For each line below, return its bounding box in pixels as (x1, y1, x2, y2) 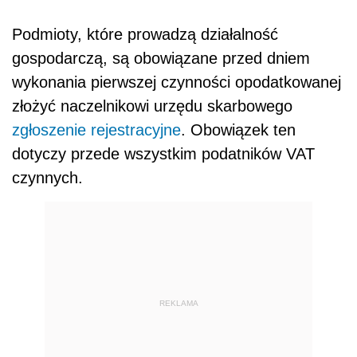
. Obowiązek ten (181, 121, 296, 139)
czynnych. (12, 169, 83, 187)
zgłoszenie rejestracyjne (12, 121, 181, 139)
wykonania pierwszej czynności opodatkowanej (12, 73, 341, 92)
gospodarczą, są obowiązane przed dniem (12, 49, 310, 68)
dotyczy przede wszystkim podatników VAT (12, 145, 315, 163)
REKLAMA (159, 298, 198, 308)
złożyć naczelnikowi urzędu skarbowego (12, 97, 292, 116)
